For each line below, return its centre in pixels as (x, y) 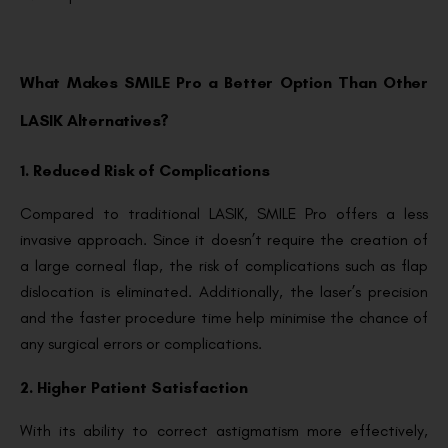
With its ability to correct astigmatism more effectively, (224, 431)
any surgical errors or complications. (141, 343)
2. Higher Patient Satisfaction (134, 388)
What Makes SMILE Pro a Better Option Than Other (224, 82)
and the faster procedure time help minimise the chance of (224, 317)
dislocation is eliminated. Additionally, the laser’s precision (224, 291)
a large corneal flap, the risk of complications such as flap (224, 265)
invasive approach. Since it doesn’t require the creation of (224, 239)
